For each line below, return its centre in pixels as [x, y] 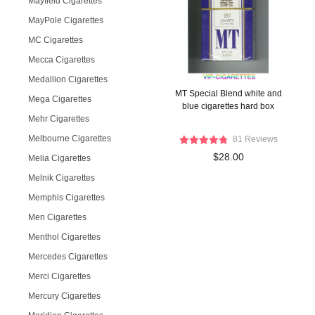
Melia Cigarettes [59, 158]
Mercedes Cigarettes [68, 257]
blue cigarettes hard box [228, 106]
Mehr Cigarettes [59, 119]
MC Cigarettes [56, 40]
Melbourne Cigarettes [70, 139]
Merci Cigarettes [59, 276]
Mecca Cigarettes [62, 60]
